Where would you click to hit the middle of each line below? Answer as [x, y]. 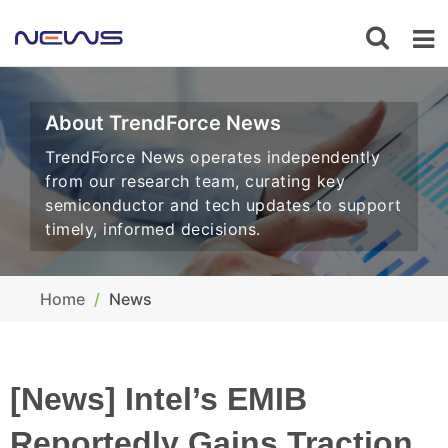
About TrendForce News [163, 123]
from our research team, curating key [195, 181]
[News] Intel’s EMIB [158, 399]
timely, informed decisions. [153, 229]
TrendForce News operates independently [212, 157]
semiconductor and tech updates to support [223, 205]
